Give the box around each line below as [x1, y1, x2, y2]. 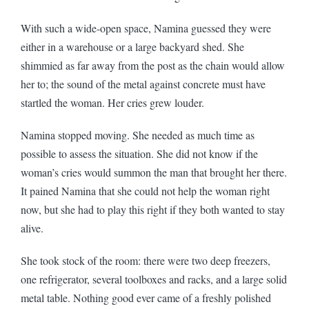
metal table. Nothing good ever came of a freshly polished [21, 290, 271, 305]
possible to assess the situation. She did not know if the [21, 146, 258, 161]
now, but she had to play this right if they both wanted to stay [21, 201, 285, 217]
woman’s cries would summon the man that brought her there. [21, 164, 287, 179]
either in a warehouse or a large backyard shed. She [21, 39, 244, 54]
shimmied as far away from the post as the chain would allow [21, 57, 285, 72]
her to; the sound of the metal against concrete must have [21, 76, 266, 91]
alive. [21, 220, 47, 235]
